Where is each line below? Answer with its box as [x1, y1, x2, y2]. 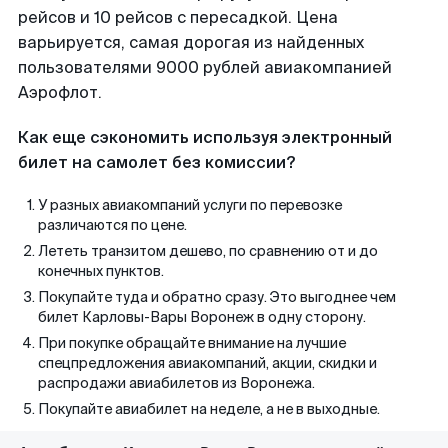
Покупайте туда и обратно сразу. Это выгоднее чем [38, 288, 396, 306]
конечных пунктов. [38, 262, 164, 280]
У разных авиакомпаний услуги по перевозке [38, 196, 342, 214]
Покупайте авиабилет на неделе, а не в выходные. [38, 400, 380, 418]
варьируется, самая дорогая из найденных [18, 32, 364, 53]
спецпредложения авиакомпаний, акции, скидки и [38, 354, 377, 372]
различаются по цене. [38, 216, 187, 234]
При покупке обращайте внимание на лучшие [38, 334, 346, 352]
